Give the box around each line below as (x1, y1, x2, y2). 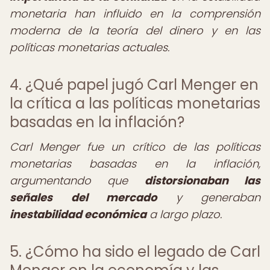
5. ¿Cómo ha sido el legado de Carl (10, 242, 260, 262)
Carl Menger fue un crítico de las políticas (10, 139, 260, 154)
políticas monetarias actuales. (10, 40, 169, 55)
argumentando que (10, 173, 145, 188)
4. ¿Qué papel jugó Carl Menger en (10, 75, 259, 95)
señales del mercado (10, 190, 157, 205)
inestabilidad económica (10, 207, 146, 222)
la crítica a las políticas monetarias (10, 93, 260, 113)
